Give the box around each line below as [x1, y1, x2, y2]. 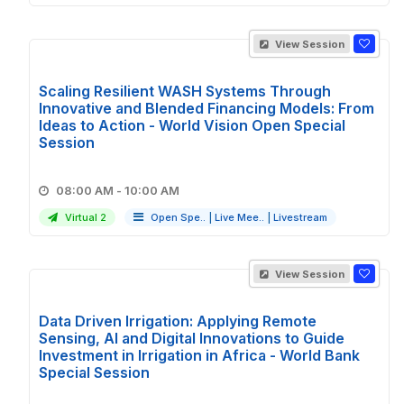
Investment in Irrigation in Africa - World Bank [39, 346, 360, 364]
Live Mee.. [215, 211, 264, 224]
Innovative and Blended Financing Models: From [39, 99, 374, 117]
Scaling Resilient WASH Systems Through [39, 82, 331, 100]
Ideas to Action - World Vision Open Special [39, 116, 345, 134]
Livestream [273, 211, 327, 224]
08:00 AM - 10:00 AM [124, 183, 179, 197]
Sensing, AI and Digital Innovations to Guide [39, 329, 344, 347]
